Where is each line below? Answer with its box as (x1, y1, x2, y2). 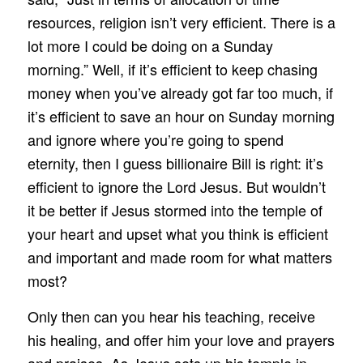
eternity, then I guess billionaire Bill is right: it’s (27, 152, 323, 173)
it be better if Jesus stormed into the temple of (27, 199, 322, 220)
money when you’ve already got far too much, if (27, 81, 333, 103)
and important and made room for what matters (27, 246, 332, 267)
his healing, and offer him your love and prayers (27, 328, 335, 350)
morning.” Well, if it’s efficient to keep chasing (27, 58, 318, 79)
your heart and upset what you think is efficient (27, 222, 328, 244)
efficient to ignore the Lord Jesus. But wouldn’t (27, 175, 326, 197)
